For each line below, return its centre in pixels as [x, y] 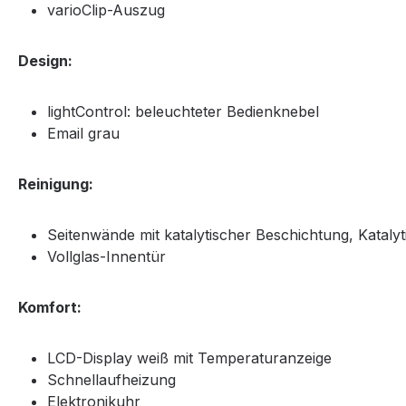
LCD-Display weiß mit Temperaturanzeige [189, 358]
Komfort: [50, 307]
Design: [45, 61]
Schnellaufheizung [111, 380]
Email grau [83, 133]
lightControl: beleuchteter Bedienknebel [183, 111]
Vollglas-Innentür [106, 256]
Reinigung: [56, 184]
